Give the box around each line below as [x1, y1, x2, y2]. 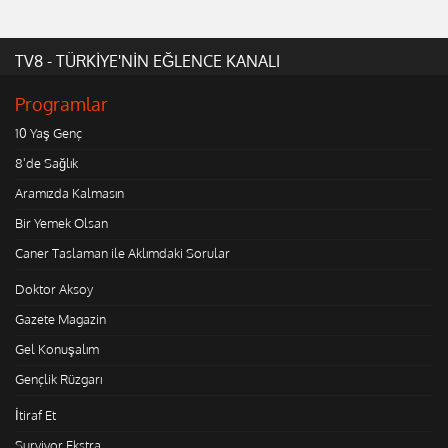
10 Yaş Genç [15, 124, 82, 141]
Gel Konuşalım [15, 340, 99, 357]
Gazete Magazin [15, 310, 106, 327]
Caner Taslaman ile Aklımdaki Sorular [15, 244, 230, 261]
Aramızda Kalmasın [15, 184, 124, 201]
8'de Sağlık [15, 154, 78, 171]
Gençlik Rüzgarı [15, 370, 102, 387]
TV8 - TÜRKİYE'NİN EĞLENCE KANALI [15, 50, 280, 71]
